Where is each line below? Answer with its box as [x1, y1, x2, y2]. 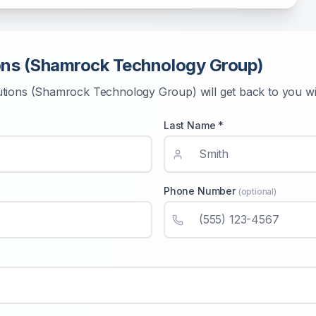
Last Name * [164, 119, 224, 131]
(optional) [238, 186, 276, 197]
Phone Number [164, 185, 238, 197]
